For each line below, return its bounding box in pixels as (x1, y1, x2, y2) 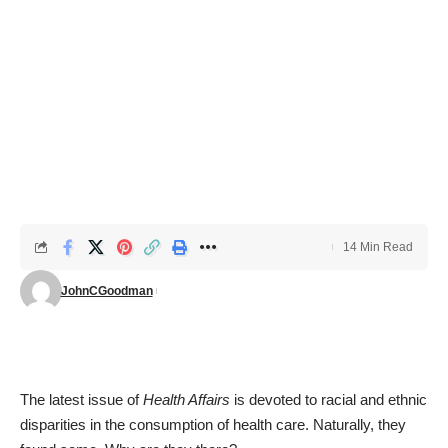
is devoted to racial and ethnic (230, 391, 427, 408)
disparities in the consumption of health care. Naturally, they (20, 416, 406, 433)
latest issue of (49, 391, 143, 408)
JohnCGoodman (60, 284, 153, 298)
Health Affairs (143, 391, 230, 408)
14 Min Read (343, 240, 413, 254)
